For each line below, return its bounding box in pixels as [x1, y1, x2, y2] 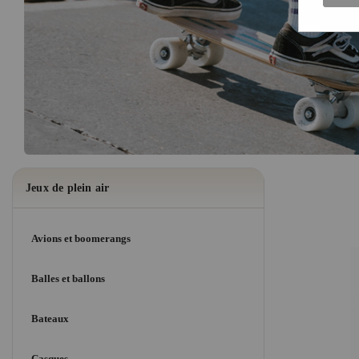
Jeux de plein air [26, 182, 110, 195]
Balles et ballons [31, 272, 105, 285]
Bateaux [31, 313, 69, 325]
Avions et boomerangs [31, 232, 131, 245]
